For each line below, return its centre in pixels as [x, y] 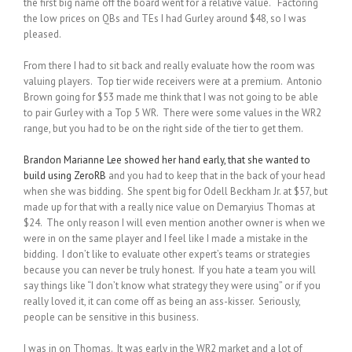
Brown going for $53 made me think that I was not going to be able [171, 97]
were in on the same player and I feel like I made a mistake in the [166, 238]
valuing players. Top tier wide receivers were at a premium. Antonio [173, 81]
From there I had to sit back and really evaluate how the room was [169, 65]
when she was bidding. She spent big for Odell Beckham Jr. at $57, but [176, 191]
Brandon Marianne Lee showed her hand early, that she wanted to [167, 159]
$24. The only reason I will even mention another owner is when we [174, 222]
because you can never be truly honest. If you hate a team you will [170, 269]
